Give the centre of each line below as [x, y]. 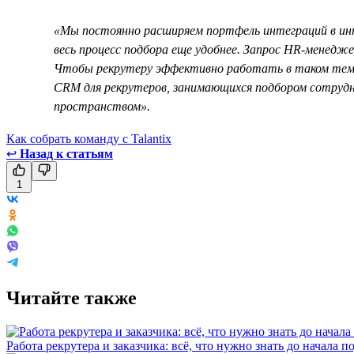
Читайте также [72, 298]
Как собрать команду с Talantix [89, 138]
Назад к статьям [66, 153]
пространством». [102, 106]
